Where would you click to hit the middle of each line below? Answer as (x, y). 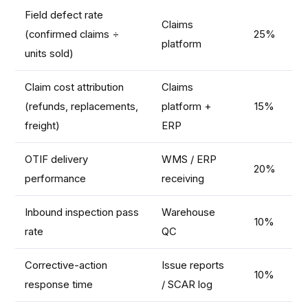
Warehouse (189, 213)
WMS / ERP (189, 160)
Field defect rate (64, 15)
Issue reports (193, 266)
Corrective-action (66, 266)
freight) (43, 126)
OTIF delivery (57, 160)
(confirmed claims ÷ (73, 35)
